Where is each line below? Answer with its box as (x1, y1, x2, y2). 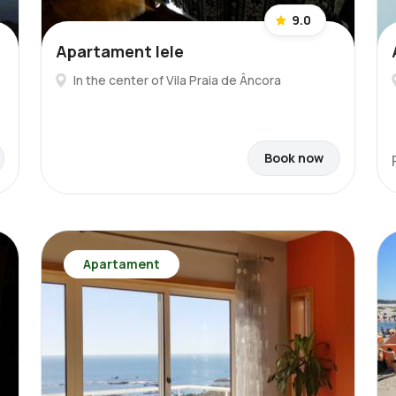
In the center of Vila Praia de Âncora (73, 72, 281, 88)
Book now (264, 149, 324, 166)
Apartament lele (56, 41, 184, 62)
